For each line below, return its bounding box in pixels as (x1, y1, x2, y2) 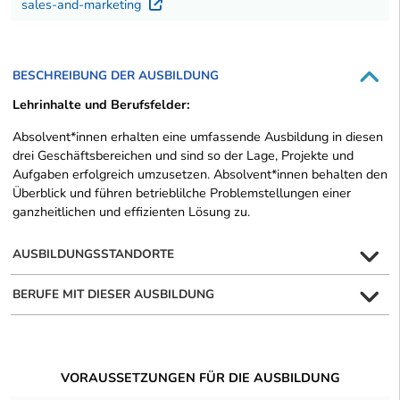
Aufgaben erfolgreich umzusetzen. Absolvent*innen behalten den (12, 165, 387, 184)
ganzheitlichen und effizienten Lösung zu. (12, 203, 254, 221)
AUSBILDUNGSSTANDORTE (12, 246, 174, 263)
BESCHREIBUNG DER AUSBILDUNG (12, 67, 219, 85)
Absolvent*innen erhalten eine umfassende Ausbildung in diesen (12, 128, 383, 146)
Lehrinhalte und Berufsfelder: (12, 96, 190, 114)
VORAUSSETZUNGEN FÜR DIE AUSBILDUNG (60, 369, 340, 387)
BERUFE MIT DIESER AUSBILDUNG (12, 286, 214, 304)
